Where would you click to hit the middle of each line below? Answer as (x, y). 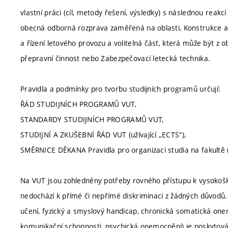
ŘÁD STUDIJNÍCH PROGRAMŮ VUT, (78, 104)
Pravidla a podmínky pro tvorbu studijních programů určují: (121, 89)
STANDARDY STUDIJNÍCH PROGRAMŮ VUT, (92, 119)
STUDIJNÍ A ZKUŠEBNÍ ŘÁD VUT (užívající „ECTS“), (103, 135)
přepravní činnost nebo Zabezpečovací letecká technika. (116, 58)
